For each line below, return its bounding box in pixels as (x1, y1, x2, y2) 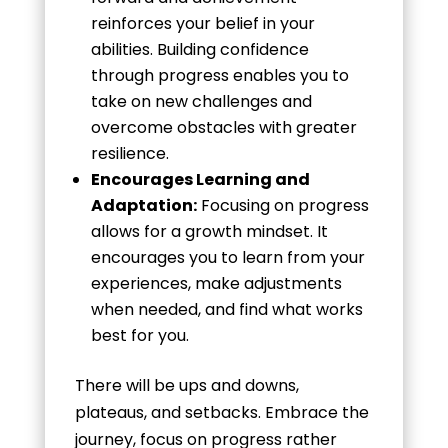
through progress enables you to (90, 63, 349, 87)
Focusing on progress (196, 193, 369, 217)
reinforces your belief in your (90, 11, 315, 35)
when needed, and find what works (90, 297, 363, 321)
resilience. (90, 141, 169, 165)
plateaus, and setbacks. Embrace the (74, 400, 369, 424)
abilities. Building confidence (90, 37, 309, 61)
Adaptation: (90, 193, 197, 217)
